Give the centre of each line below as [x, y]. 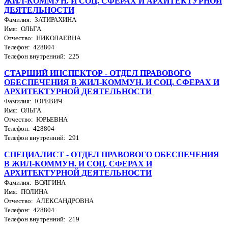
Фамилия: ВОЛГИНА [35, 182]
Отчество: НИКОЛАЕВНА [42, 38]
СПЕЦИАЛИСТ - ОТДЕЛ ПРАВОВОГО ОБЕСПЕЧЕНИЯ [112, 154]
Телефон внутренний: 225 [42, 56]
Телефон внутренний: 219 [42, 219]
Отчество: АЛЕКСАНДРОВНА [49, 201]
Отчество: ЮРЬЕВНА [36, 119]
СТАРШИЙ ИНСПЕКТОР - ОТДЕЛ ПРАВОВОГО [97, 73]
